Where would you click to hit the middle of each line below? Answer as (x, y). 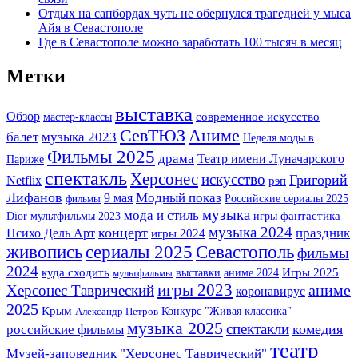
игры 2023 (195, 290)
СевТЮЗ (153, 135)
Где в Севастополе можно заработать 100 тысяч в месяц (190, 42)
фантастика (310, 215)
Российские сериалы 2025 (286, 198)
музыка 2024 (251, 232)
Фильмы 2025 (101, 156)
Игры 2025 (310, 272)
